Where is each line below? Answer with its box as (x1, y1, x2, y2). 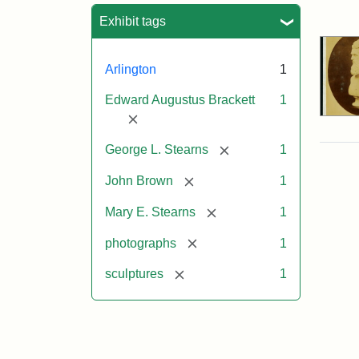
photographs (105, 236, 176, 250)
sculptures (105, 267, 163, 281)
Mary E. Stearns (105, 204, 196, 219)
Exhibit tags (99, 14, 166, 28)
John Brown (105, 174, 173, 188)
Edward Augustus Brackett (105, 92, 255, 107)
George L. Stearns (105, 143, 208, 157)
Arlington (105, 62, 156, 76)
